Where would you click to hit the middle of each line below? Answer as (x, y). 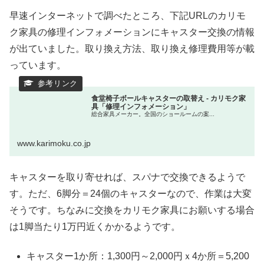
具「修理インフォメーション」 (141, 106)
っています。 (38, 65)
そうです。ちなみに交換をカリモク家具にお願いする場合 (132, 210)
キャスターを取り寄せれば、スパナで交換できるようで (127, 177)
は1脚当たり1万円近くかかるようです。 (95, 226)
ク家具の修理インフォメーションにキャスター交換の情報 (132, 32)
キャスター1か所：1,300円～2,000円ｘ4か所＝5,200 (138, 256)
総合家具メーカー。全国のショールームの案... (153, 114)
